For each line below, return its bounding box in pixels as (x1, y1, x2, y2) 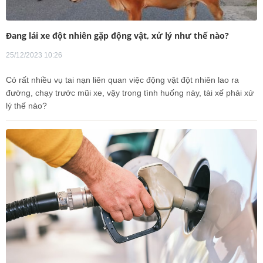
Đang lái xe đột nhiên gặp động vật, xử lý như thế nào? (6, 29, 229, 41)
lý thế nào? (6, 100, 47, 110)
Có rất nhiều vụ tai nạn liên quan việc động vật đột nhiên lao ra (6, 75, 239, 85)
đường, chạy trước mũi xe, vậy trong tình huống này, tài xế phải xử (6, 87, 254, 97)
